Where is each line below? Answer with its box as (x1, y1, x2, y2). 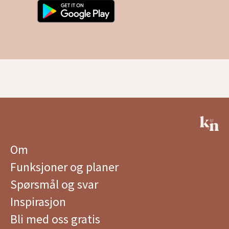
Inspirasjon (10, 194, 66, 210)
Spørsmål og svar (10, 176, 98, 192)
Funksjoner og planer (10, 159, 119, 175)
